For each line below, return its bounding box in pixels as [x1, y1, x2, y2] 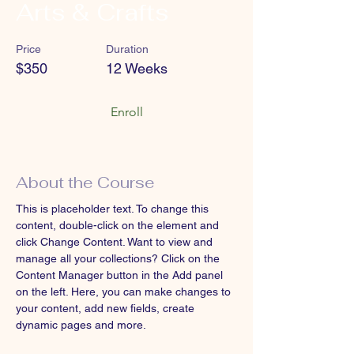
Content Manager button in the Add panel [16, 269, 226, 281]
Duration [106, 43, 149, 55]
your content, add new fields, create [16, 302, 198, 314]
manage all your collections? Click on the [16, 252, 223, 265]
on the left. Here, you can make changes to [16, 285, 234, 298]
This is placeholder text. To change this [16, 202, 212, 215]
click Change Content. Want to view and [16, 235, 216, 248]
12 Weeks [106, 60, 168, 77]
